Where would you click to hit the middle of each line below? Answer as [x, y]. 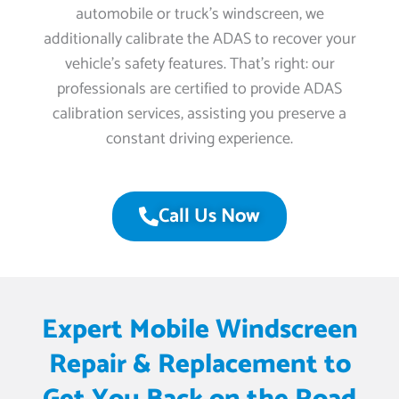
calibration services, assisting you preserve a [199, 114]
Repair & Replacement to [199, 365]
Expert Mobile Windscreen [199, 330]
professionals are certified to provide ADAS [199, 90]
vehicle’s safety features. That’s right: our [199, 65]
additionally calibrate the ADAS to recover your [199, 40]
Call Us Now [209, 217]
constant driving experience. [199, 139]
